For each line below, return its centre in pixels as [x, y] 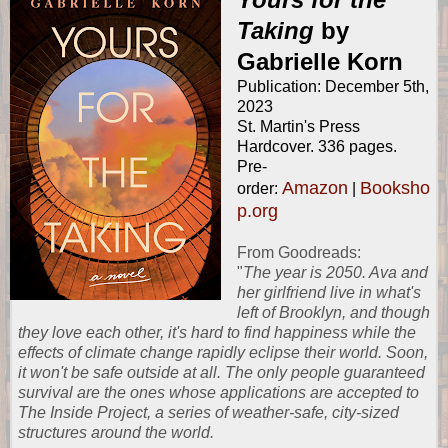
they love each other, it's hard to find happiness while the [217, 333]
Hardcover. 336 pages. [316, 147]
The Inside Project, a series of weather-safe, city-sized [208, 413]
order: [259, 189]
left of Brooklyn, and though [333, 313]
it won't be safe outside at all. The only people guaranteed [221, 373]
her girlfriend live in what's [328, 293]
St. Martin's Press [298, 127]
